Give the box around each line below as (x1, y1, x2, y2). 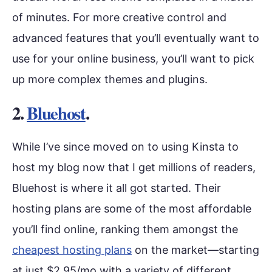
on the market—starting (132, 243, 259, 256)
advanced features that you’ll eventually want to (12, 31, 259, 44)
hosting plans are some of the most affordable (12, 202, 251, 215)
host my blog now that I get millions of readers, (12, 160, 256, 174)
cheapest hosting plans (12, 243, 132, 256)
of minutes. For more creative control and (12, 10, 226, 24)
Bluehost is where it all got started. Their (12, 181, 221, 194)
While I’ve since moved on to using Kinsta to (12, 140, 239, 153)
